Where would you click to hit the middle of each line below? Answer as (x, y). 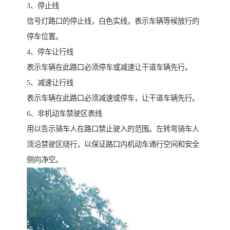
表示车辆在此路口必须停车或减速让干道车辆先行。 (109, 68)
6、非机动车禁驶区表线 (64, 114)
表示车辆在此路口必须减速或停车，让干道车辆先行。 (113, 98)
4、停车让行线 (50, 52)
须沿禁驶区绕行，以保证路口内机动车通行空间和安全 (113, 145)
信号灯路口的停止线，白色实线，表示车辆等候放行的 (113, 21)
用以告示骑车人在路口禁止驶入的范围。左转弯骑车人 (113, 129)
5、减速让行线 (50, 83)
